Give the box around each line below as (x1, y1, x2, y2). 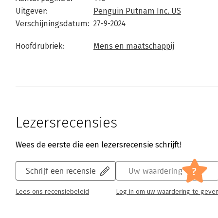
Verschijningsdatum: (16, 19, 90, 28)
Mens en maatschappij (93, 41, 174, 51)
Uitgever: (16, 6, 48, 16)
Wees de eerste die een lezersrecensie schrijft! (16, 140, 182, 149)
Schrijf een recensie (26, 166, 96, 175)
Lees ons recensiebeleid (16, 188, 89, 196)
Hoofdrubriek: (16, 41, 64, 51)
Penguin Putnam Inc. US (93, 6, 181, 16)
